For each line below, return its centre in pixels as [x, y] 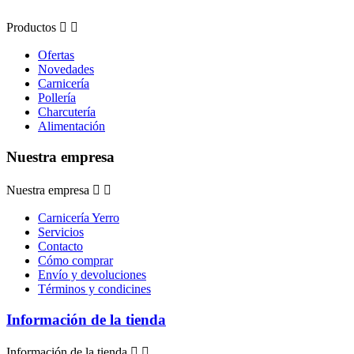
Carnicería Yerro [79, 217]
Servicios [61, 232]
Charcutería [67, 112]
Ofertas [56, 55]
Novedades [66, 70]
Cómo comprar [75, 260]
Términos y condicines [94, 288]
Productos [31, 28]
